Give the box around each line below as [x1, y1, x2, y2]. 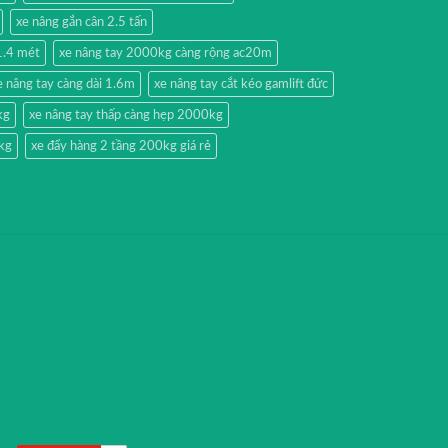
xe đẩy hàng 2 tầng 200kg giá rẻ [31, 139, 211, 152]
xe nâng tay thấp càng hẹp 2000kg [29, 108, 223, 121]
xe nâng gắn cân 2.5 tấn [16, 15, 147, 28]
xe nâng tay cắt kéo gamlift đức [154, 77, 328, 90]
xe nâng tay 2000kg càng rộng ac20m [59, 46, 272, 59]
